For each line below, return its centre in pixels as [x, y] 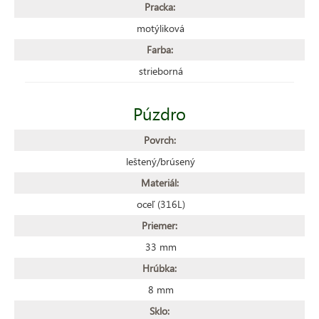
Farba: [159, 49]
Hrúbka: [159, 268]
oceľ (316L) [161, 204]
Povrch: [159, 140]
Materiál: [159, 182]
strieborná [161, 70]
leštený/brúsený [161, 161]
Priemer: [159, 225]
